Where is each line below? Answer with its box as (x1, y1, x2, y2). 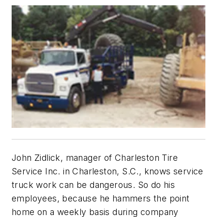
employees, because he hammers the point (12, 193, 190, 204)
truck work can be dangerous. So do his (12, 180, 175, 190)
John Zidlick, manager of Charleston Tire (12, 153, 178, 163)
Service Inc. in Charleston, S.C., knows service (12, 166, 203, 177)
